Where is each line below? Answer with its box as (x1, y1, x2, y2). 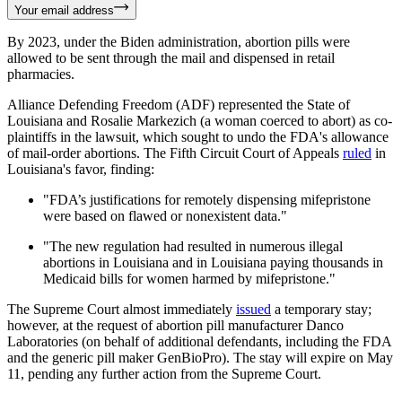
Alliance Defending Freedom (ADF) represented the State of (7, 97, 350, 113)
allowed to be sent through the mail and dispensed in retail (7, 50, 335, 66)
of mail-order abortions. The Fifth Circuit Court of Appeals (7, 145, 343, 162)
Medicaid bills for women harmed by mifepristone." (43, 271, 336, 287)
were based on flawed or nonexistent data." (43, 208, 291, 224)
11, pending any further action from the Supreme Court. (7, 366, 321, 382)
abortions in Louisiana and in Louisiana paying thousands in (43, 255, 383, 271)
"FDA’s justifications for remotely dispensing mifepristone (43, 192, 371, 208)
